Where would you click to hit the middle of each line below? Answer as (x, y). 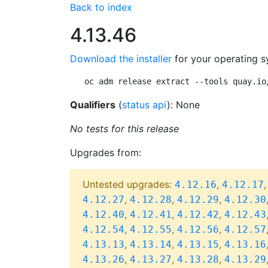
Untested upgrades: (129, 184)
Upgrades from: (106, 153)
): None (183, 105)
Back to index (101, 7)
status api (144, 105)
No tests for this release (124, 129)
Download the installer (121, 59)
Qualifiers (93, 105)
